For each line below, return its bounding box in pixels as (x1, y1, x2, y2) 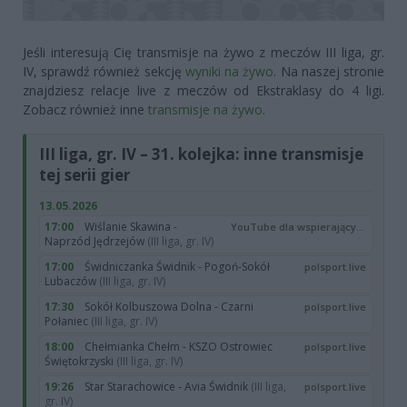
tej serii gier (39, 164, 130, 185)
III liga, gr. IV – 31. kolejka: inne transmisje (39, 143, 363, 164)
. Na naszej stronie (273, 62, 385, 80)
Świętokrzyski (45, 352, 116, 369)
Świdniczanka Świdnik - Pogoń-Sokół (84, 258, 270, 274)
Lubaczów (45, 273, 99, 289)
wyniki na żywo (184, 62, 274, 80)
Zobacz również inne (23, 100, 148, 118)
